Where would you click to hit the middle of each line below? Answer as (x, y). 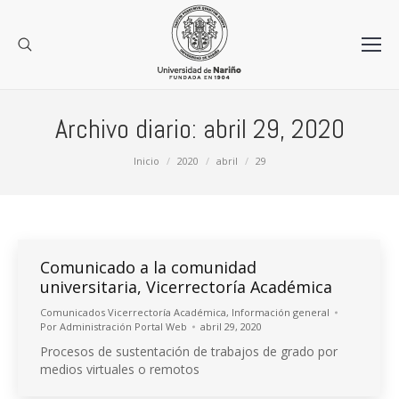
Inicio (146, 161)
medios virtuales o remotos (120, 369)
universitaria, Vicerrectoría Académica (186, 287)
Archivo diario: (129, 129)
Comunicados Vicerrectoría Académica (133, 312)
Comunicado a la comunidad (148, 267)
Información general (281, 312)
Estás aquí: (49, 160)
